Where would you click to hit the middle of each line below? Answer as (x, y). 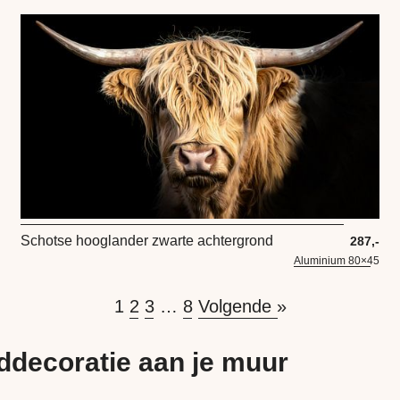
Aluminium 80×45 (336, 261)
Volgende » (242, 307)
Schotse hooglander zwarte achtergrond (147, 241)
